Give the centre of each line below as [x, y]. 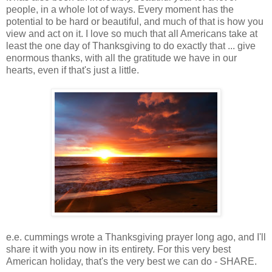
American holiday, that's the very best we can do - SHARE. [131, 261]
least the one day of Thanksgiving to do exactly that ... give [131, 46]
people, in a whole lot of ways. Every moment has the [120, 9]
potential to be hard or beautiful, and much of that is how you [135, 21]
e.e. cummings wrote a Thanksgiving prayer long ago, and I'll [136, 237]
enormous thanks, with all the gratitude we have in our [121, 58]
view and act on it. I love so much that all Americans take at [132, 33]
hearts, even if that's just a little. [73, 70]
